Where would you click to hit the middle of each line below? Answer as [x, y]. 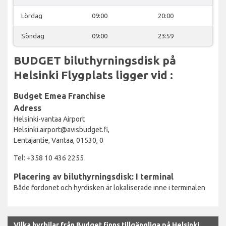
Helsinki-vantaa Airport [49, 119]
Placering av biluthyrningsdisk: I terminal [94, 176]
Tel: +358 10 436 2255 [49, 158]
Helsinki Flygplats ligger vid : [93, 75]
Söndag [33, 36]
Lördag [32, 15]
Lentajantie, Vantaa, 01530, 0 [59, 140]
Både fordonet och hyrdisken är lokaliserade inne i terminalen [109, 187]
